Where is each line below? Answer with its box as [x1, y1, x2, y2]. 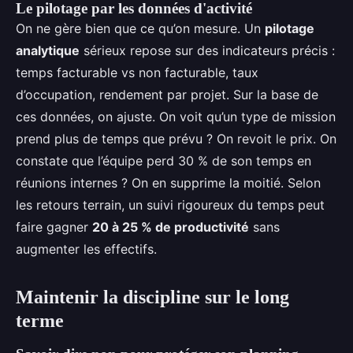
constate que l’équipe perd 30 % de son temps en [16, 152, 311, 169]
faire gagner [16, 218, 92, 235]
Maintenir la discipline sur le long [16, 286, 289, 307]
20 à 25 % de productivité [92, 218, 249, 235]
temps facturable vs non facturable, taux [16, 64, 258, 80]
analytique [16, 42, 80, 58]
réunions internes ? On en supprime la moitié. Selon [16, 174, 321, 191]
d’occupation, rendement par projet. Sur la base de [16, 86, 318, 102]
